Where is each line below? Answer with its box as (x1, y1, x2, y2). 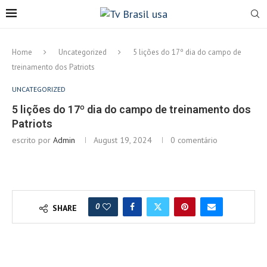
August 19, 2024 (94, 135, 152, 145)
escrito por (12, 135, 53, 145)
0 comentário (170, 135, 218, 145)
